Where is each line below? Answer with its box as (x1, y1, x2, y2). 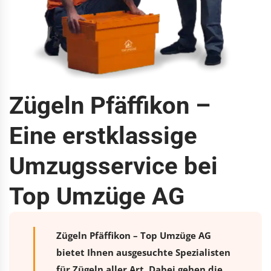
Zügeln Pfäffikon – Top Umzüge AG (56, 229, 211, 241)
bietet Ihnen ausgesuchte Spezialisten (56, 246, 230, 258)
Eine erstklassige (9, 121, 197, 150)
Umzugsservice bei (9, 151, 218, 180)
